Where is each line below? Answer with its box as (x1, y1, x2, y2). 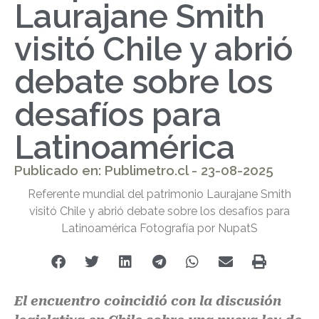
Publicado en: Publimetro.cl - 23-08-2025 (14, 162, 273, 178)
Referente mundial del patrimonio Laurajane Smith (28, 187, 291, 201)
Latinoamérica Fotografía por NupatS (61, 221, 258, 235)
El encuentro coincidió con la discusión (14, 293, 281, 308)
